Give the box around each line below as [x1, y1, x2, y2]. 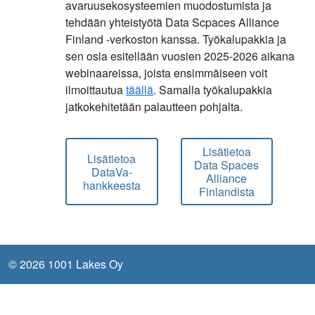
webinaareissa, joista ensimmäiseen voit [65, 65, 267, 81]
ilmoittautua [65, 82, 126, 98]
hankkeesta [82, 176, 141, 193]
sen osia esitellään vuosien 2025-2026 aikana [65, 48, 295, 64]
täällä [126, 82, 153, 98]
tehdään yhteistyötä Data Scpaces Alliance [65, 14, 279, 30]
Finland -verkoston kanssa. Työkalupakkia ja [65, 31, 286, 47]
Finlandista [198, 184, 255, 200]
